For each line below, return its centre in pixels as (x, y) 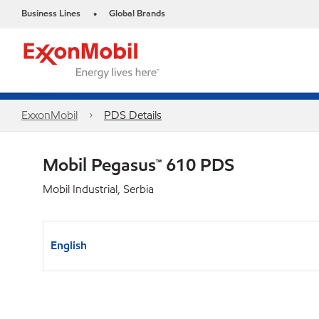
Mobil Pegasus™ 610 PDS (138, 164)
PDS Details (132, 115)
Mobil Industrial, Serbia (98, 189)
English (69, 245)
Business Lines (51, 14)
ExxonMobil (49, 115)
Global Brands (137, 14)
